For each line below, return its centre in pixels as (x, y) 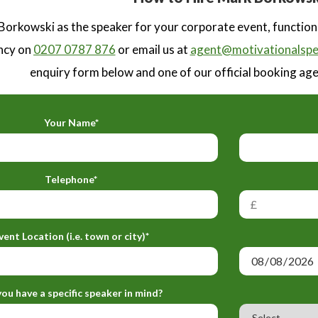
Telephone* (71, 179)
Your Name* (71, 122)
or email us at (153, 49)
